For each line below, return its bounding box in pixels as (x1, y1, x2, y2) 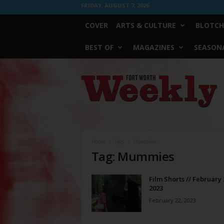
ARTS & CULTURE (115, 20, 176, 30)
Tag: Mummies (91, 148, 174, 164)
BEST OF (84, 42, 113, 52)
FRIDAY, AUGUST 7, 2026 (80, 1, 149, 9)
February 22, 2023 (148, 196, 196, 204)
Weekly (80, 84, 102, 92)
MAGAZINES (132, 42, 174, 52)
